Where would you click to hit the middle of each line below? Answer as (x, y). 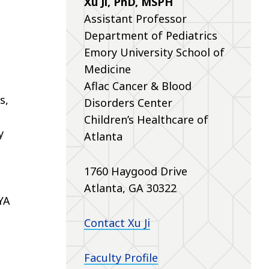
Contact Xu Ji (117, 222)
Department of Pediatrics (150, 35)
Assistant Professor (135, 18)
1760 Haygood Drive (135, 171)
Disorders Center (128, 102)
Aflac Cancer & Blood (138, 86)
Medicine (107, 69)
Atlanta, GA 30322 (130, 188)
